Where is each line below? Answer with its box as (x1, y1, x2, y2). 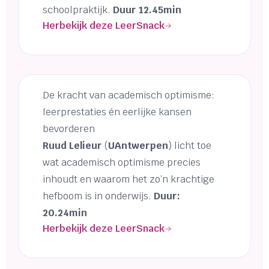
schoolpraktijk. (43, 4, 113, 17)
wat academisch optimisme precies (43, 156, 201, 169)
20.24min (43, 207, 87, 220)
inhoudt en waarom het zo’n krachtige (43, 173, 214, 186)
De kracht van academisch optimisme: (43, 89, 214, 102)
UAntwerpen (108, 139, 168, 153)
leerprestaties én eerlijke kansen (43, 106, 192, 119)
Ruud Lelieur (43, 139, 102, 153)
